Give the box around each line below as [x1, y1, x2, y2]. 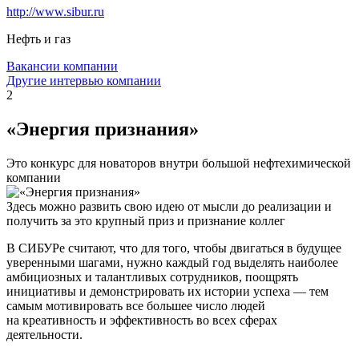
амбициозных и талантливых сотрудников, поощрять [6, 269, 298, 284]
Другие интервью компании [6, 73, 161, 87]
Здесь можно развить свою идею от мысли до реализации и [6, 199, 332, 213]
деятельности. [6, 327, 83, 341]
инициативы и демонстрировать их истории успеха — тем [6, 284, 329, 298]
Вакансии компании [6, 58, 118, 73]
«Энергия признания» [6, 118, 199, 139]
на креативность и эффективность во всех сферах [6, 313, 277, 327]
